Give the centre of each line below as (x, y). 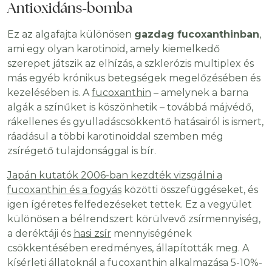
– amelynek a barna (200, 93)
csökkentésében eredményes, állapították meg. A (128, 248)
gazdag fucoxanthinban (197, 35)
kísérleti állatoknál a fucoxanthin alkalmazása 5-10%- (135, 263)
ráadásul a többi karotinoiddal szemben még (115, 137)
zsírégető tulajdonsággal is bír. (82, 151)
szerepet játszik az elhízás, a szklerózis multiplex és (131, 64)
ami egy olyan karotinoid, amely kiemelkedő (114, 49)
